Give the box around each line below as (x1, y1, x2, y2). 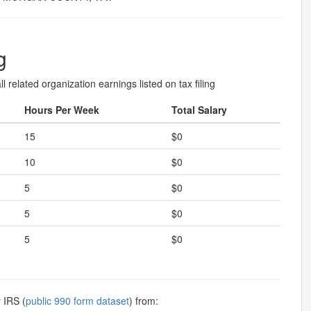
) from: (129, 294, 158, 308)
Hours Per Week (24, 103, 99, 117)
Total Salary (171, 103, 227, 117)
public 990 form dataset (26, 294, 129, 308)
